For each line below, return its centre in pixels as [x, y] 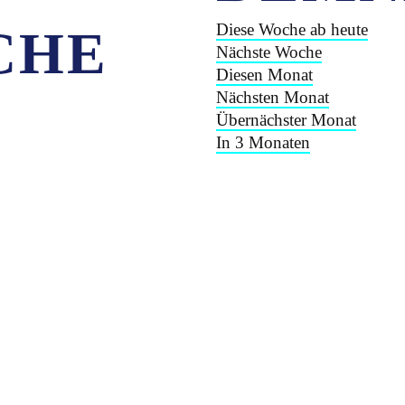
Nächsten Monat [273, 97]
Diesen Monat [264, 75]
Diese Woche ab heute [292, 29]
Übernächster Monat [286, 120]
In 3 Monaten [263, 142]
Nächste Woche [269, 52]
